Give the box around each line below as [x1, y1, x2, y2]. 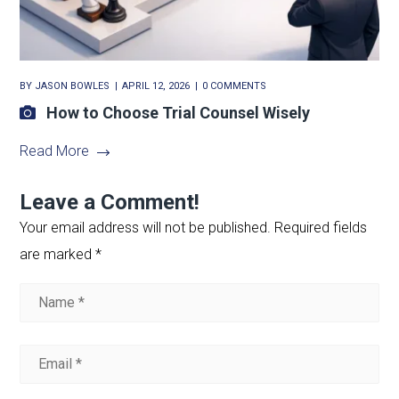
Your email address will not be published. [20, 219, 272, 237]
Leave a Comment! [20, 190, 200, 216]
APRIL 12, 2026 [122, 80, 191, 93]
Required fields [274, 219, 368, 237]
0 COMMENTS [202, 80, 267, 93]
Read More [20, 142, 90, 160]
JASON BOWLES [35, 80, 110, 93]
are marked [20, 246, 96, 264]
